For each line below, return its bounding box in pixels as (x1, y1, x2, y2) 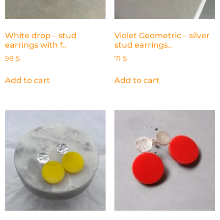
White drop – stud (5, 30, 77, 40)
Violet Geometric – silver (114, 30, 210, 40)
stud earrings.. (114, 40, 172, 50)
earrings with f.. (5, 40, 67, 50)
